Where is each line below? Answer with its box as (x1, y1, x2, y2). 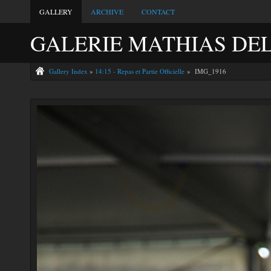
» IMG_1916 (184, 67, 226, 76)
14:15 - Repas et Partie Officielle (95, 67, 184, 76)
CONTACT (142, 7, 175, 16)
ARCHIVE (91, 7, 123, 16)
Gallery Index (49, 67, 88, 76)
